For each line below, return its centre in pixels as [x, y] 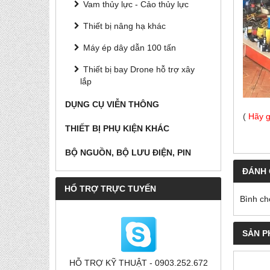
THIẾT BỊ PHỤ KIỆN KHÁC [117, 128]
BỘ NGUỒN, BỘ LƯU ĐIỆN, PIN [128, 152]
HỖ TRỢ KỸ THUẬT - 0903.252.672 [138, 263]
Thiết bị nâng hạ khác [124, 26]
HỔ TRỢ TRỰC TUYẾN [110, 189]
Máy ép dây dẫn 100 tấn [130, 48]
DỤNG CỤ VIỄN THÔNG [112, 104]
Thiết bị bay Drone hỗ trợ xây [139, 69]
